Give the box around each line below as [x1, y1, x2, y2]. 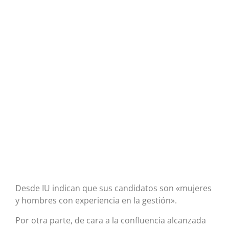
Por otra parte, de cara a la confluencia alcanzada [15, 214, 206, 226]
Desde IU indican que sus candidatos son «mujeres [15, 182, 212, 194]
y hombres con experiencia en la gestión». [15, 195, 177, 207]
